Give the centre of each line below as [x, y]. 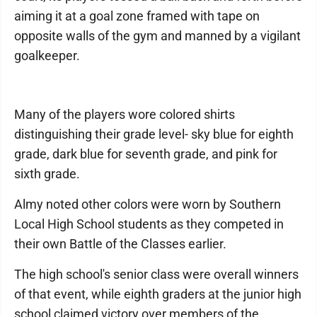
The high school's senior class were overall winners [156, 275]
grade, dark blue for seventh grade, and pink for [146, 154]
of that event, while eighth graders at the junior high [158, 294]
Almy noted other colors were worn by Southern [148, 204]
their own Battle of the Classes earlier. [120, 244]
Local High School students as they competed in [149, 224]
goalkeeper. [47, 56]
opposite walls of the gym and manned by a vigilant [157, 36]
